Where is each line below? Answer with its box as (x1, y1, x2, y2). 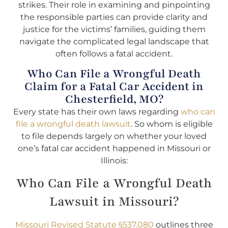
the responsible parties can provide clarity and (20, 12, 208, 22)
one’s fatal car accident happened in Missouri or (17, 143, 211, 153)
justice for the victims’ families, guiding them (22, 24, 206, 35)
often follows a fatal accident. (55, 49, 173, 59)
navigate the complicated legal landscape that (19, 37, 209, 47)
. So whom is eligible (130, 119, 213, 129)
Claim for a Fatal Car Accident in (24, 78, 204, 94)
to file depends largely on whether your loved (21, 131, 207, 141)
